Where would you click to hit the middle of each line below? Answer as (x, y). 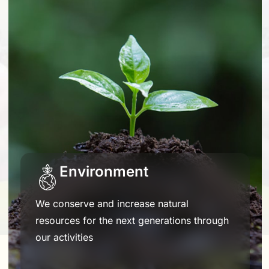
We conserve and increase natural (112, 203)
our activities (64, 237)
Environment (104, 171)
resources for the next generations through (132, 220)
